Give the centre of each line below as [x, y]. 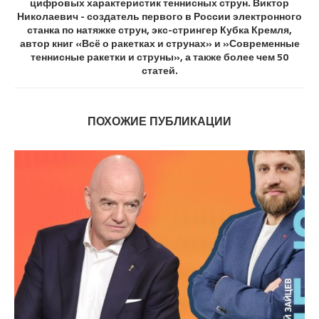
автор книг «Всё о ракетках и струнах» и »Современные [159, 43]
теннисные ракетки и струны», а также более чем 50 [159, 57]
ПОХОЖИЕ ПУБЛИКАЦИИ [159, 121]
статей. [159, 70]
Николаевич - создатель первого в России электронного [159, 16]
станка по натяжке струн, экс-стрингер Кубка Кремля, [159, 30]
